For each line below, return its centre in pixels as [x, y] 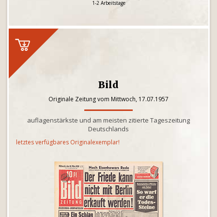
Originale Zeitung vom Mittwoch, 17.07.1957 [108, 99]
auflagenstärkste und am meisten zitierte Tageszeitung [108, 120]
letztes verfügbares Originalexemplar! [68, 142]
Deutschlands [108, 129]
